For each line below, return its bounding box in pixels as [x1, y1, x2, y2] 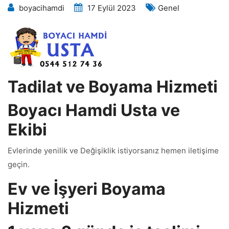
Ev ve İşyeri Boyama [8, 179, 166, 199]
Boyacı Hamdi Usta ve [8, 100, 180, 120]
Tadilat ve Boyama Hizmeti [8, 77, 218, 97]
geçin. [8, 159, 30, 169]
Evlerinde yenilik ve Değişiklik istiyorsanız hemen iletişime [8, 146, 219, 155]
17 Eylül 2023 [87, 3, 136, 13]
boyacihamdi [19, 3, 64, 13]
